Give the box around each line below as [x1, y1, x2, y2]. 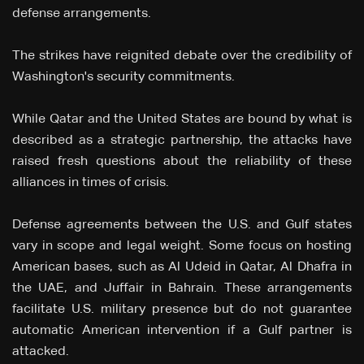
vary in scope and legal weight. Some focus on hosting [12, 240, 352, 253]
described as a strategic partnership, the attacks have [12, 134, 352, 148]
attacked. [12, 345, 69, 359]
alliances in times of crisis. [12, 176, 169, 190]
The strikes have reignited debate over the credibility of [12, 50, 352, 63]
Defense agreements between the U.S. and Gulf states [12, 219, 352, 232]
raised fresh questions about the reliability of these [12, 155, 352, 169]
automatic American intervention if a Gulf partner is [12, 324, 352, 338]
